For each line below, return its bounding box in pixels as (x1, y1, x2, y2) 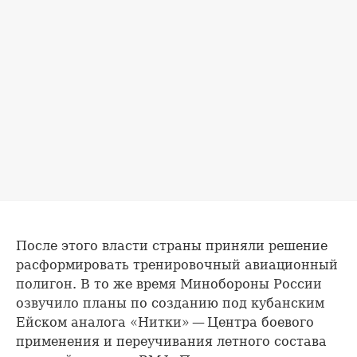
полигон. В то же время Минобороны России (16, 277, 322, 292)
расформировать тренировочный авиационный (16, 257, 338, 273)
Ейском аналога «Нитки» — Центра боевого (16, 315, 314, 331)
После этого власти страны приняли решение (16, 238, 328, 254)
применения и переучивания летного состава (16, 334, 327, 350)
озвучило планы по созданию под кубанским (16, 296, 324, 312)
